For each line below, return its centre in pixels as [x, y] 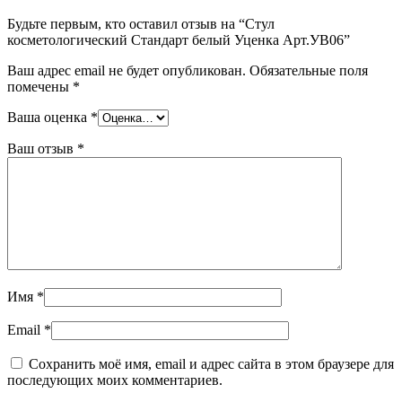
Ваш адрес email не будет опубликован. [127, 71]
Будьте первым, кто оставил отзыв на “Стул [141, 24]
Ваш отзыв [42, 149]
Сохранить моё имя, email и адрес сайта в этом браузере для [211, 364]
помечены [40, 87]
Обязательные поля [309, 71]
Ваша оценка [49, 118]
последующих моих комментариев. [115, 380]
